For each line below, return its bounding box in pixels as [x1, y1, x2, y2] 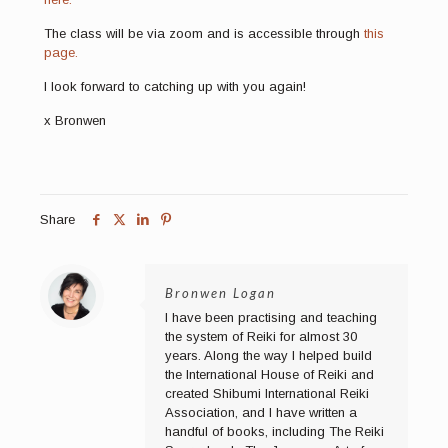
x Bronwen [43, 113, 106, 129]
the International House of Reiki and [165, 367, 374, 383]
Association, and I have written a [165, 405, 357, 421]
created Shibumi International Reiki [165, 386, 369, 402]
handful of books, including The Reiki [165, 424, 384, 440]
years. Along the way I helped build [165, 348, 372, 364]
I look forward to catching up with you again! [43, 79, 306, 95]
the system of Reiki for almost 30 [165, 329, 357, 345]
